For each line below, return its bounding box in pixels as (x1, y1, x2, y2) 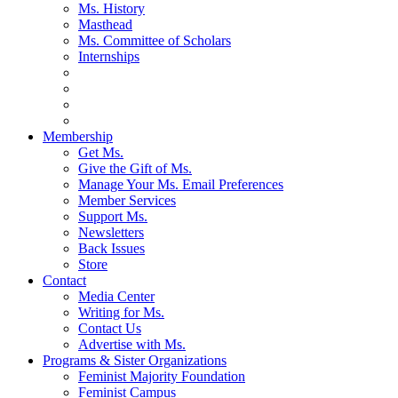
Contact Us (78, 321, 141, 337)
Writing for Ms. (78, 305, 164, 321)
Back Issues (78, 241, 145, 257)
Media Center (78, 289, 155, 305)
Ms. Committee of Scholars (78, 33, 231, 49)
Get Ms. (78, 145, 123, 161)
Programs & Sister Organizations (43, 353, 227, 369)
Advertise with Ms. (78, 337, 186, 353)
